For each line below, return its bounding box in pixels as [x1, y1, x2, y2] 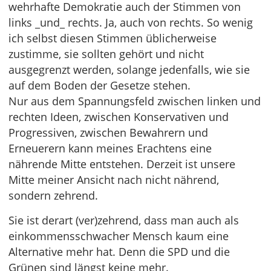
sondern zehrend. [8, 188, 98, 203]
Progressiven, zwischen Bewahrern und [8, 125, 208, 140]
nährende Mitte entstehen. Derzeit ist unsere [8, 157, 235, 171]
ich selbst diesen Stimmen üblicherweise [8, 31, 217, 45]
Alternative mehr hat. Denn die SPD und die [8, 244, 230, 259]
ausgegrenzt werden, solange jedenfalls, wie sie [8, 62, 250, 77]
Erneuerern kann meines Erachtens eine [8, 141, 212, 155]
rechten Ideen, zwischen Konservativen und [8, 109, 229, 124]
